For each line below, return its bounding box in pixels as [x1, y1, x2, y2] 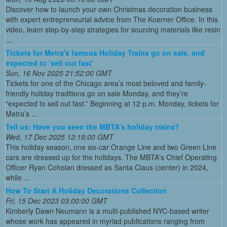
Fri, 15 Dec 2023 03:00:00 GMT [6, 196, 107, 206]
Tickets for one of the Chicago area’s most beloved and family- [6, 78, 206, 89]
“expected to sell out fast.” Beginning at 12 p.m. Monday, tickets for [6, 98, 219, 109]
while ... [6, 172, 30, 183]
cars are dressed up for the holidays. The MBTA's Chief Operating [6, 152, 217, 163]
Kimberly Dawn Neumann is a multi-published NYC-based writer [6, 206, 209, 216]
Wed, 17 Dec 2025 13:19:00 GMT [6, 132, 113, 142]
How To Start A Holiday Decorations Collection [6, 185, 167, 196]
